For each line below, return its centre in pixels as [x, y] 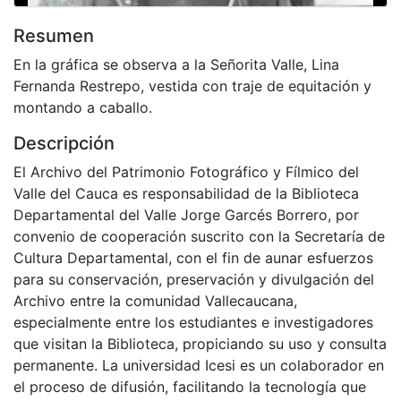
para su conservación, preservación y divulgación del [194, 279]
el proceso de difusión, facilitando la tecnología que [190, 386]
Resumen [54, 35]
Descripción [64, 143]
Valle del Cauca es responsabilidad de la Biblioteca [186, 193]
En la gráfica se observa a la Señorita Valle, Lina [176, 64]
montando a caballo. [83, 107]
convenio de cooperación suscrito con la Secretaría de [199, 236]
